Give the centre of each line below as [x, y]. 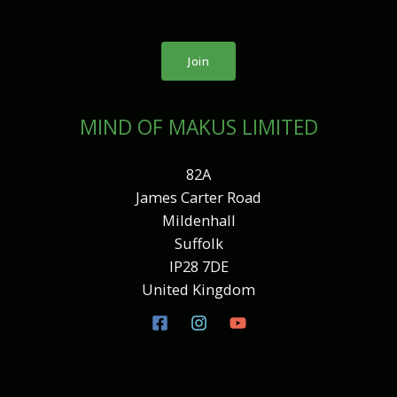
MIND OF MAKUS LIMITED [198, 128]
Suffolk [198, 243]
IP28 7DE [198, 266]
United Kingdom [198, 289]
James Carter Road [198, 197]
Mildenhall [198, 220]
